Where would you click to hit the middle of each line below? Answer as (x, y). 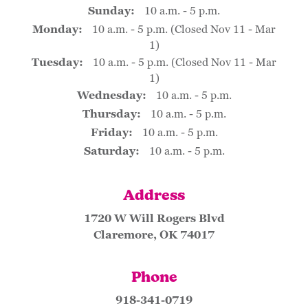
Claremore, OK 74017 (154, 235)
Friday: (111, 133)
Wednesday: (111, 96)
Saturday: (111, 151)
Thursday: (111, 114)
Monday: (57, 30)
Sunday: (111, 11)
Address (154, 197)
